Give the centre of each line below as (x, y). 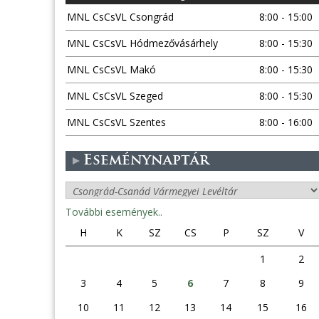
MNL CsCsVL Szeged (115, 96)
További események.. (114, 212)
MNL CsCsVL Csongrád (120, 17)
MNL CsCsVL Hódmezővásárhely (142, 43)
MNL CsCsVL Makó (111, 69)
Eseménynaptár (146, 161)
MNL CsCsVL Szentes (116, 122)
